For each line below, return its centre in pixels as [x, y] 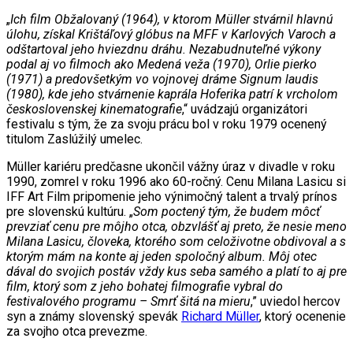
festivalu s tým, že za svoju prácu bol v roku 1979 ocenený [167, 124]
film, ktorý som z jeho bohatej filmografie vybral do [145, 287]
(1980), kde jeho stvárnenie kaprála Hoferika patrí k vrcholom [172, 95]
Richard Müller [220, 317]
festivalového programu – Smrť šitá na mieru [128, 302]
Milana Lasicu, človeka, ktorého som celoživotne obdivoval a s [176, 242]
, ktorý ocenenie [303, 317]
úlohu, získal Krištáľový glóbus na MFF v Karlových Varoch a [171, 35]
